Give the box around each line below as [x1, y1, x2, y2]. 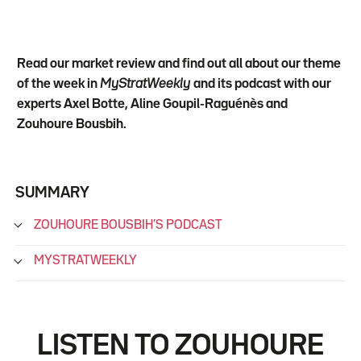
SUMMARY [15, 185, 89, 200]
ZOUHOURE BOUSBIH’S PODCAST [34, 219, 223, 231]
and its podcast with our [193, 77, 332, 90]
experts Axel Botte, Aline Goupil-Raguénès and [17, 98, 288, 110]
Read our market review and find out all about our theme [17, 57, 342, 70]
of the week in [17, 77, 101, 90]
